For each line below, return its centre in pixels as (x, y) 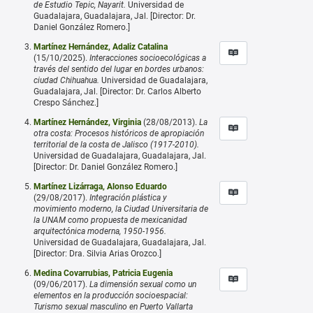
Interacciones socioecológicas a (148, 58)
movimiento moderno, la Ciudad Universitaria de (121, 209)
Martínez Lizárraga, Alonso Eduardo (100, 186)
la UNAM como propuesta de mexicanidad (110, 220)
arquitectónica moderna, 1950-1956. (100, 231)
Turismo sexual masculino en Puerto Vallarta (113, 306)
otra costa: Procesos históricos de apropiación (119, 133)
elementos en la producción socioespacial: (111, 295)
